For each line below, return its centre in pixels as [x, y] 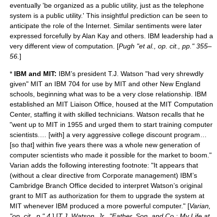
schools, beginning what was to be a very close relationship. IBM [108, 94]
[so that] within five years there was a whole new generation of [105, 145]
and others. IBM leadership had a [161, 36]
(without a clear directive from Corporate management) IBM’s [103, 175]
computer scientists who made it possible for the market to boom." [111, 155]
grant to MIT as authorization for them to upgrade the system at [107, 196]
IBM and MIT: [35, 74]
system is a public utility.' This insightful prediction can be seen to [109, 15]
